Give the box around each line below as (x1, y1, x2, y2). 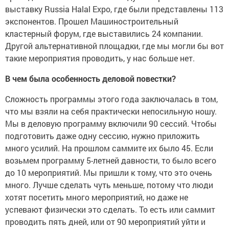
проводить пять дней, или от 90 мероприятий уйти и (5, 213, 205, 224)
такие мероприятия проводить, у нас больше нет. (5, 49, 195, 60)
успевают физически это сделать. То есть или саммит (5, 200, 215, 212)
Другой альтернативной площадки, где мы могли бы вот (5, 37, 224, 48)
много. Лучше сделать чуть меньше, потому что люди (5, 176, 213, 187)
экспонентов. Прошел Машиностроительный (5, 12, 178, 24)
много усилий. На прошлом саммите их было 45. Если (5, 139, 213, 150)
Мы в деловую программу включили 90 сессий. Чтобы (5, 114, 217, 126)
